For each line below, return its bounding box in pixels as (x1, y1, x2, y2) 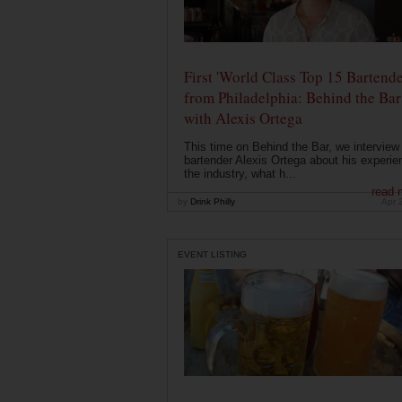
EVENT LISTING (178, 249, 247, 259)
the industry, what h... (183, 166, 296, 180)
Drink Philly (188, 196, 235, 206)
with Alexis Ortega (183, 107, 302, 128)
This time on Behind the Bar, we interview (183, 139, 399, 153)
